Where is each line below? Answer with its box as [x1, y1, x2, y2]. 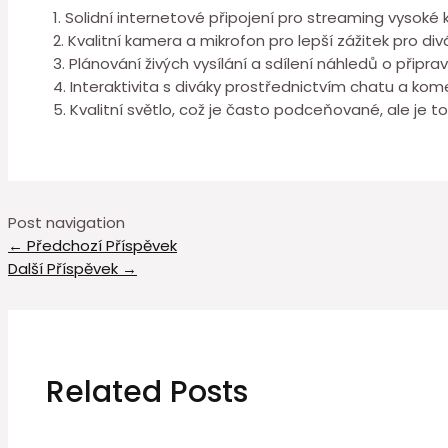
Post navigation [8, 212, 125, 234]
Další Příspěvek [8, 258, 122, 280]
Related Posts [45, 370, 248, 413]
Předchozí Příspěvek [23, 235, 177, 257]
